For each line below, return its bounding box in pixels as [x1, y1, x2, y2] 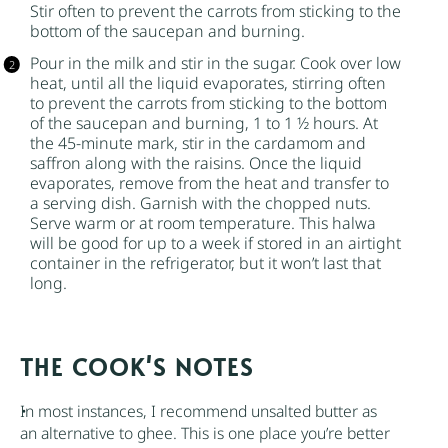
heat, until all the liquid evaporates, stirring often [29, 72, 386, 95]
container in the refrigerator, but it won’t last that [29, 252, 381, 275]
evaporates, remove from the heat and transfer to [29, 172, 389, 195]
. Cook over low [291, 52, 401, 75]
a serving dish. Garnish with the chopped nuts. [29, 192, 371, 215]
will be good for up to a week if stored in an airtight [29, 232, 401, 255]
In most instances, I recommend [20, 399, 251, 422]
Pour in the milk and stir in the [29, 52, 253, 75]
